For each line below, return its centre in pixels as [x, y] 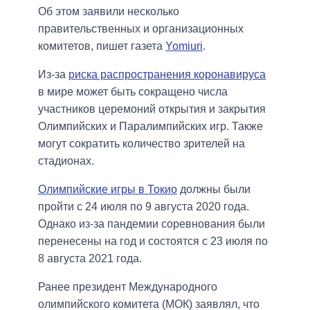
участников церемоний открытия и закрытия [152, 109]
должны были [214, 190]
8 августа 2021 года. [90, 259]
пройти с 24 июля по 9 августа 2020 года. [144, 207]
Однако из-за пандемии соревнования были [152, 224]
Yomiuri [184, 46]
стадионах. [66, 161]
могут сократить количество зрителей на [142, 144]
